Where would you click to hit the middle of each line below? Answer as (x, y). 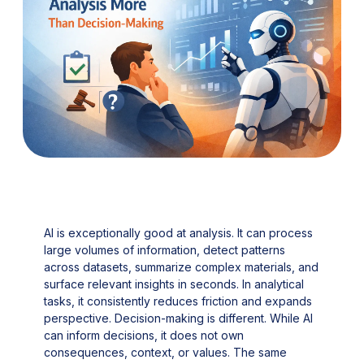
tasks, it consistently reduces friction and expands (178, 301)
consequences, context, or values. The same (166, 352)
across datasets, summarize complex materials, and (182, 267)
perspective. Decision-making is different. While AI (179, 318)
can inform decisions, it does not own (144, 335)
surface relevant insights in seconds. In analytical (174, 284)
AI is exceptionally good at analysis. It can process (179, 233)
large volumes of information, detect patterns (165, 250)
